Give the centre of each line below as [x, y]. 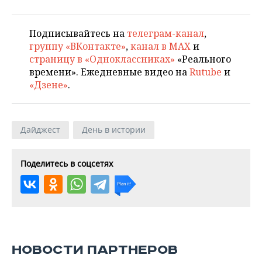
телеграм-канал [166, 34]
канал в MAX [161, 46]
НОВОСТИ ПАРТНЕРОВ [95, 250]
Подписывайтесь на [78, 34]
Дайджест [40, 130]
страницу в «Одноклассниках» [102, 59]
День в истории [114, 130]
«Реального [203, 59]
